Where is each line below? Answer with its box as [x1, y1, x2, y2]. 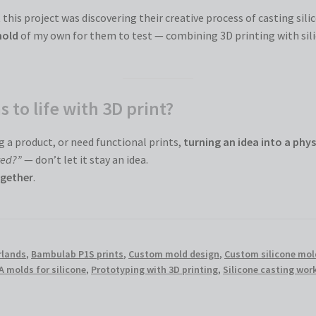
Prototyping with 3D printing [91, 262, 219, 276]
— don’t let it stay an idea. [22, 152, 149, 167]
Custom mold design [128, 247, 220, 260]
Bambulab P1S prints [31, 247, 124, 260]
